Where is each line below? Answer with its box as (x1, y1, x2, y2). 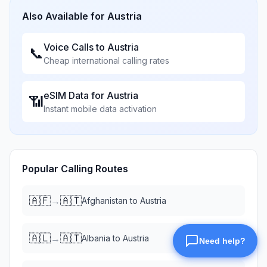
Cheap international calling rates (44, 55, 169, 66)
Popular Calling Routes (22, 163, 128, 175)
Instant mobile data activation (44, 104, 157, 114)
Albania (82, 233, 110, 243)
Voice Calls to (44, 41, 107, 53)
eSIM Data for (44, 89, 107, 101)
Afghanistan (82, 195, 128, 206)
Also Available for (22, 10, 107, 22)
